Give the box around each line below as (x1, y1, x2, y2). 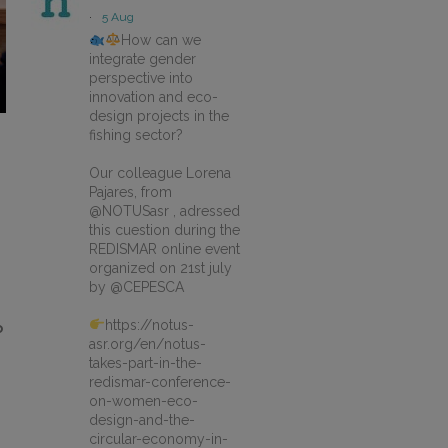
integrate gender (89, 51, 196, 67)
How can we (120, 32, 201, 48)
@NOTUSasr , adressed (89, 203, 240, 219)
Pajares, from (89, 184, 172, 200)
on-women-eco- (89, 393, 198, 409)
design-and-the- (89, 412, 195, 428)
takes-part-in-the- (89, 355, 202, 371)
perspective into (89, 70, 193, 86)
